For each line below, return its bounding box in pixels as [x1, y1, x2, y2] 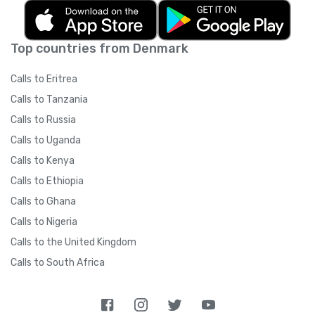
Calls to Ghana [11, 195, 76, 207]
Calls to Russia [11, 113, 76, 126]
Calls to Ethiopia [11, 174, 84, 187]
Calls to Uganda [11, 134, 81, 146]
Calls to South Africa [11, 256, 105, 269]
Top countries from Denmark [11, 40, 188, 56]
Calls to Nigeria [11, 215, 77, 228]
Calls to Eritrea [11, 72, 77, 85]
